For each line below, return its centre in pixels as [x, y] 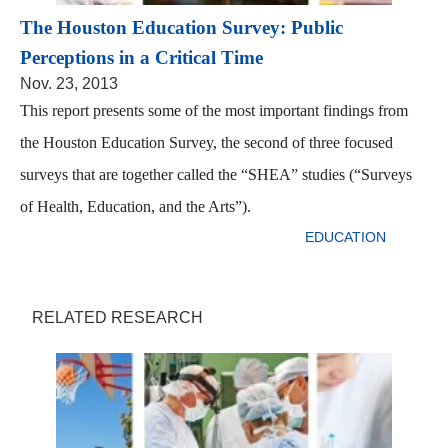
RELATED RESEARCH [117, 317]
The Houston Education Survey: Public [181, 27]
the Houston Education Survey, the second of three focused [206, 142]
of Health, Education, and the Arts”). [135, 206]
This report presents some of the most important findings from [214, 110]
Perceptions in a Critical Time [141, 57]
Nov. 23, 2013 [69, 83]
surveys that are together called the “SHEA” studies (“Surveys [216, 174]
